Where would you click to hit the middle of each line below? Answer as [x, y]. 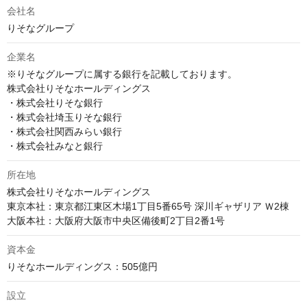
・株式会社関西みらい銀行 [64, 132]
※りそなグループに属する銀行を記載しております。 [122, 74]
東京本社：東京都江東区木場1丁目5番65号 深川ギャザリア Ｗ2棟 [148, 206]
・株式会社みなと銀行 [55, 146]
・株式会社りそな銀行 [55, 103]
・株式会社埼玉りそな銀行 [64, 117]
